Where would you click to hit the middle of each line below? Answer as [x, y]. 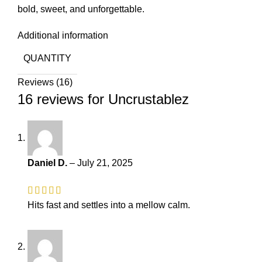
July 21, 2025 [105, 163]
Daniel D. [49, 163]
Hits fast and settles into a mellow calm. [109, 205]
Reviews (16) [45, 82]
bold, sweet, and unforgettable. [81, 9]
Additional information [63, 36]
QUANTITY [47, 58]
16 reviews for [63, 99]
